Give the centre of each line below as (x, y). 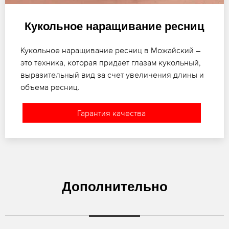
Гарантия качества (112, 113)
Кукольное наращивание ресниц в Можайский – (110, 50)
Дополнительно (114, 186)
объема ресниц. (50, 87)
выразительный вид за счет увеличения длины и (112, 74)
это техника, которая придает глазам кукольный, (111, 62)
